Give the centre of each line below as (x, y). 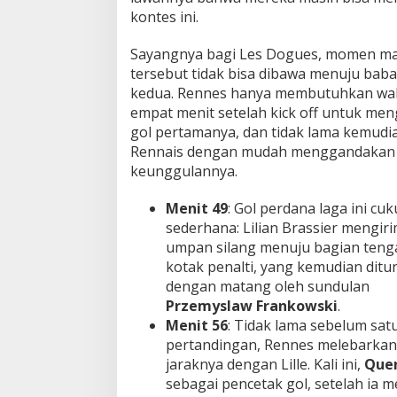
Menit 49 (197, 209)
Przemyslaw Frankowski (252, 306)
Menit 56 (197, 326)
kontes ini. (164, 17)
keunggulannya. (184, 171)
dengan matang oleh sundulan (268, 287)
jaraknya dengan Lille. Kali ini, (265, 365)
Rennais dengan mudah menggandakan (263, 152)
